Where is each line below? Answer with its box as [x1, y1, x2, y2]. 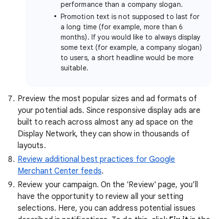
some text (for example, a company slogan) [61, 43, 202, 52]
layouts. [18, 141, 46, 151]
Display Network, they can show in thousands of [18, 129, 190, 139]
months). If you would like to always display [61, 33, 201, 42]
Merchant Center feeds [18, 166, 102, 176]
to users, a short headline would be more [61, 53, 194, 63]
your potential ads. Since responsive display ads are [18, 106, 201, 116]
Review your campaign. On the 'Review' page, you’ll [18, 180, 198, 190]
